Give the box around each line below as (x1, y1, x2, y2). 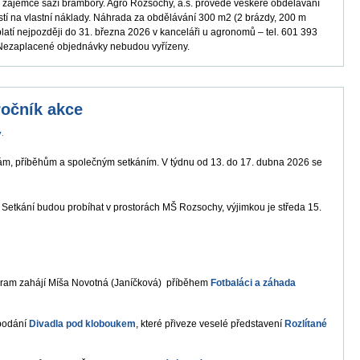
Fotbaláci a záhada (211, 276, 296, 288)
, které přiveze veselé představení (136, 317, 284, 329)
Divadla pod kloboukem (29, 317, 136, 329)
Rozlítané (284, 317, 327, 329)
